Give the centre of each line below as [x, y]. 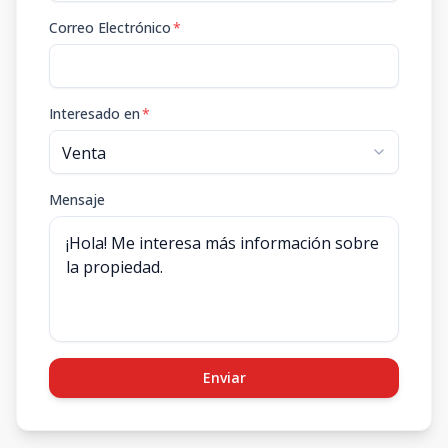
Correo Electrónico [110, 28]
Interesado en [94, 114]
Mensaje [77, 200]
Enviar [224, 378]
